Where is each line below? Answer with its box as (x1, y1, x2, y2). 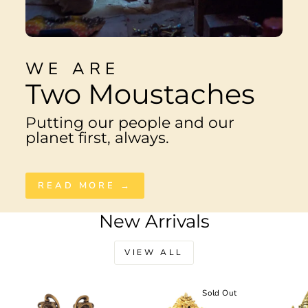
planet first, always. (25, 127, 169, 147)
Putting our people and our (25, 112, 234, 132)
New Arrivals (98, 210, 210, 232)
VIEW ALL (124, 246, 184, 258)
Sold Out (202, 287, 237, 298)
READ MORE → (38, 179, 132, 192)
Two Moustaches (25, 76, 255, 111)
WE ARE (25, 57, 120, 80)
